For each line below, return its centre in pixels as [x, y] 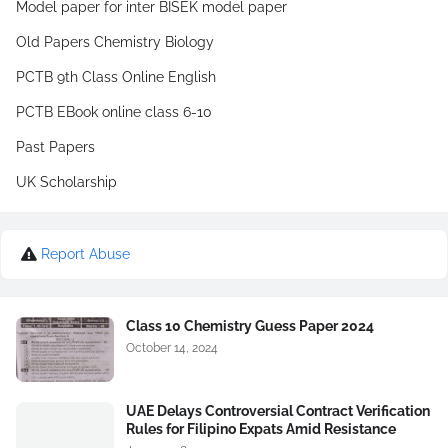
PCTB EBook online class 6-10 [114, 112]
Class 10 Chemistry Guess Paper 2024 [250, 326]
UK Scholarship [66, 182]
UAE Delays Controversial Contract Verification [278, 411]
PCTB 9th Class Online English [116, 77]
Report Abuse [85, 254]
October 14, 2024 [172, 348]
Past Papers [55, 147]
